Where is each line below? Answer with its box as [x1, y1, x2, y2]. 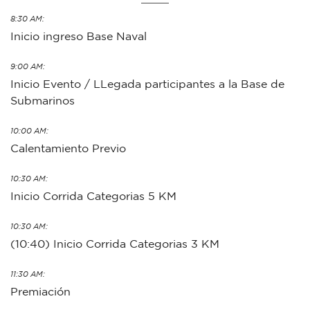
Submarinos [10, 94, 75, 107]
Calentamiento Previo [10, 142, 126, 155]
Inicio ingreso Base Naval [10, 30, 147, 43]
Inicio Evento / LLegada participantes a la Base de [10, 77, 284, 91]
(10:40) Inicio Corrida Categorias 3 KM [10, 237, 219, 250]
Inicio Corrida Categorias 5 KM [10, 190, 176, 203]
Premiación [10, 285, 71, 298]
